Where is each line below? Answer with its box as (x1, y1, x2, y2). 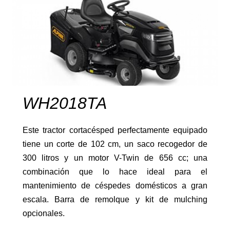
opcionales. (23, 208, 65, 218)
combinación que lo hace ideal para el (23, 167, 207, 176)
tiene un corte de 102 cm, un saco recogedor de (23, 139, 207, 148)
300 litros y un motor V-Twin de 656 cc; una (23, 153, 207, 162)
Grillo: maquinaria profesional (8, 66, 128, 76)
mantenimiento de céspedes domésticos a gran (23, 181, 207, 190)
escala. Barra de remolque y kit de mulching (23, 195, 207, 204)
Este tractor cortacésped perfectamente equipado (23, 125, 207, 135)
